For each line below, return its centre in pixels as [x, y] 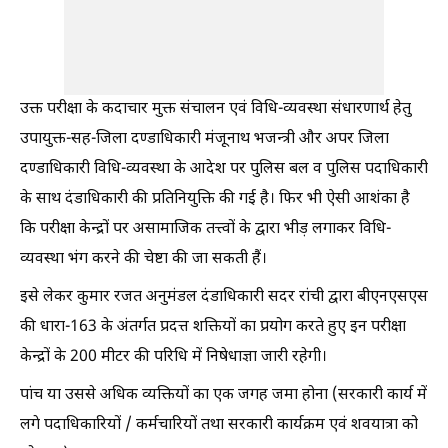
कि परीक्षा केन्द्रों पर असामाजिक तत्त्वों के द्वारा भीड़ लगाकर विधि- [205, 229]
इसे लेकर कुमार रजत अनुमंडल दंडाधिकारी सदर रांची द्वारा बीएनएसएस [224, 297]
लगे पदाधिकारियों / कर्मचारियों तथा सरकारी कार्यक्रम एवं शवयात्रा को [219, 425]
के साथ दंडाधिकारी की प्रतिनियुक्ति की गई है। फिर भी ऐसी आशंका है [215, 199]
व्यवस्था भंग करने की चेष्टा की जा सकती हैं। [143, 259]
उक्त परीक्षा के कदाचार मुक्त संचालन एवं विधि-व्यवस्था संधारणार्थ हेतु [215, 109]
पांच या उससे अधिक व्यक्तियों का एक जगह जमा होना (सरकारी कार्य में [223, 395]
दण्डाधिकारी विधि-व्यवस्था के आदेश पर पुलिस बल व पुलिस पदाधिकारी [224, 169]
